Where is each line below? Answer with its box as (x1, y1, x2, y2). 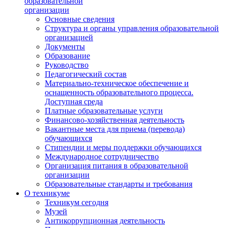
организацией (45, 33, 93, 42)
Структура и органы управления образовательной (45, 23, 219, 33)
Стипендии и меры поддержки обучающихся (45, 142, 202, 152)
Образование (45, 51, 90, 60)
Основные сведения (45, 14, 115, 23)
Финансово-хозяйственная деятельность (45, 115, 184, 124)
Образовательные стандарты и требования (45, 179, 192, 188)
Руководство (45, 60, 89, 69)
